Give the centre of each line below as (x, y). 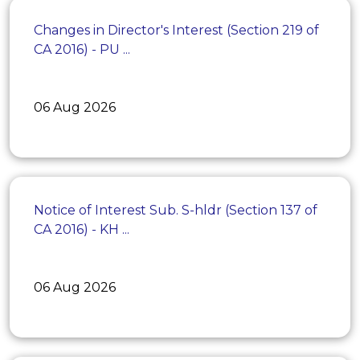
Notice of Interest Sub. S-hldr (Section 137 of (176, 210)
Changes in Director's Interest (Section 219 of (176, 30)
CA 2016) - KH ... (82, 229)
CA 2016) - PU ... (82, 49)
